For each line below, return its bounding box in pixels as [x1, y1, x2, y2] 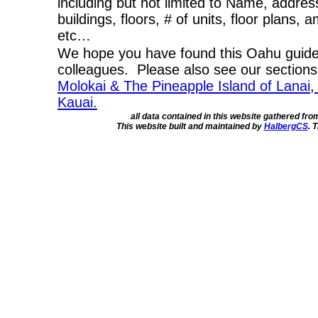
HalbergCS [263, 121, 308, 131]
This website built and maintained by [116, 121, 264, 131]
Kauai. [57, 94, 97, 110]
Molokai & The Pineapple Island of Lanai [57, 78, 310, 94]
